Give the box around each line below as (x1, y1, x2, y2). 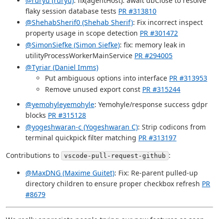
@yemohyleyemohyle (25, 99, 94, 109)
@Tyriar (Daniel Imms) (25, 62, 98, 72)
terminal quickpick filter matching (25, 132, 138, 142)
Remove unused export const (45, 85, 142, 94)
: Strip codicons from (138, 122, 206, 131)
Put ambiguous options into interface (45, 73, 169, 83)
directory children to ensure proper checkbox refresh (25, 178, 202, 188)
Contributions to (6, 150, 61, 160)
